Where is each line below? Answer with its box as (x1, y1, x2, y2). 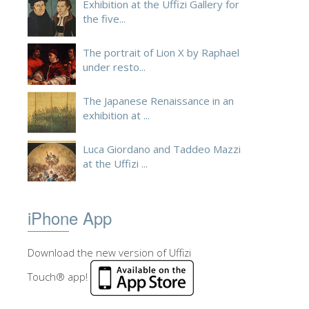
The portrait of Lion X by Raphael (83, 46, 239, 60)
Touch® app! (28, 270, 90, 284)
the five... (83, 12, 126, 26)
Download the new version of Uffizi (28, 246, 191, 260)
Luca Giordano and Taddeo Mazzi (83, 142, 241, 157)
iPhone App (28, 206, 112, 230)
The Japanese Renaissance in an (83, 94, 234, 108)
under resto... (83, 60, 146, 74)
